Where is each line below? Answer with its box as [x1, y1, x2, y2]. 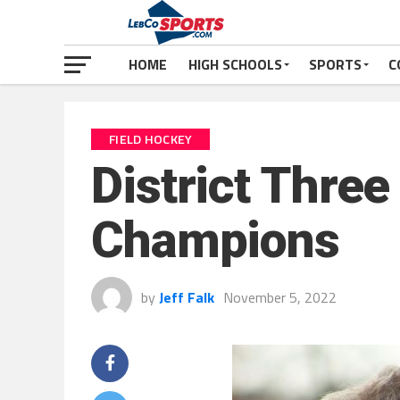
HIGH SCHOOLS [188, 54, 282, 75]
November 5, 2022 [223, 287, 337, 308]
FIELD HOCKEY [109, 129, 193, 149]
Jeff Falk [159, 287, 214, 308]
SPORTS [309, 54, 362, 75]
